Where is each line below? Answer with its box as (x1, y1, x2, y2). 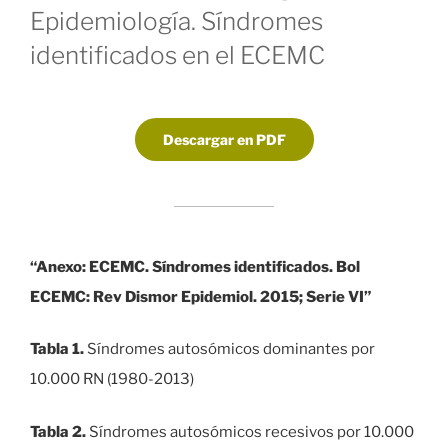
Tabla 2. (30, 422, 86, 441)
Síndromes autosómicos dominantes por (84, 340, 375, 359)
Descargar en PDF (162, 131, 286, 149)
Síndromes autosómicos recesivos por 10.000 (86, 422, 414, 441)
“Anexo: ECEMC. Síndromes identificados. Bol (30, 257, 360, 276)
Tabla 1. (30, 340, 84, 359)
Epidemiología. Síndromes (30, 5, 323, 36)
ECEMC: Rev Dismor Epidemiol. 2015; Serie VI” (30, 287, 371, 306)
